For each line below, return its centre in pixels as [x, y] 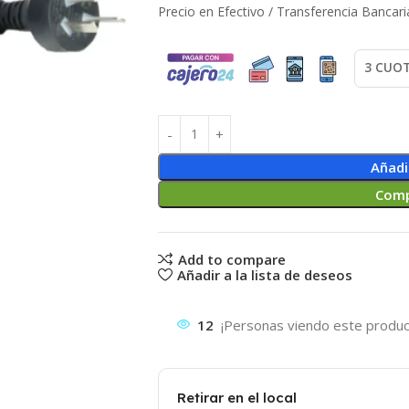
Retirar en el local [237, 398]
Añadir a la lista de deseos [264, 274]
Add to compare [231, 259]
